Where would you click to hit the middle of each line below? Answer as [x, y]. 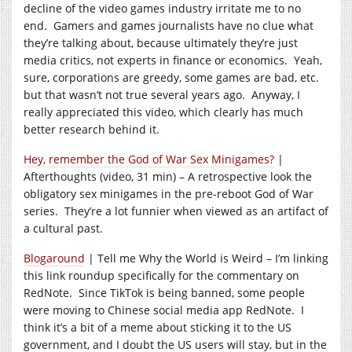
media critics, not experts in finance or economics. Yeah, [173, 60]
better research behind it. [92, 129]
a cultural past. [63, 228]
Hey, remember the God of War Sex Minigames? [149, 159]
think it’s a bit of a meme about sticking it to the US [158, 327]
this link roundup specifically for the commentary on [161, 275]
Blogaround [54, 258]
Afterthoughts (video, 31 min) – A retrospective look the [168, 176]
